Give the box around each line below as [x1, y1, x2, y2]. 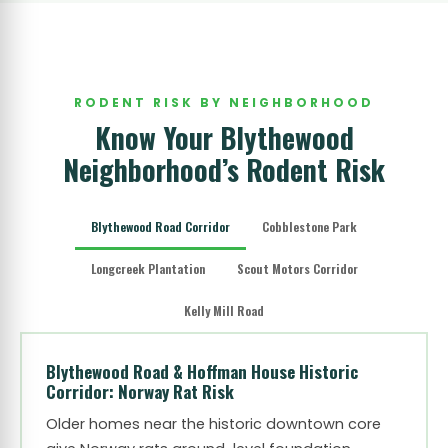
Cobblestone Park [262, 217, 357, 236]
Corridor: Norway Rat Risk [45, 379, 234, 404]
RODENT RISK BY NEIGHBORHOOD [74, 94, 374, 111]
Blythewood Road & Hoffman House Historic [45, 359, 358, 384]
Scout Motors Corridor [236, 259, 358, 278]
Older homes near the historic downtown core [45, 414, 381, 434]
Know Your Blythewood [94, 117, 354, 158]
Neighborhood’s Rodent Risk [63, 149, 385, 190]
